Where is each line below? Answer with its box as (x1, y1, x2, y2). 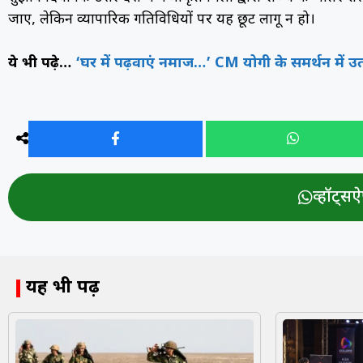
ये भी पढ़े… (8, 53, 75, 73)
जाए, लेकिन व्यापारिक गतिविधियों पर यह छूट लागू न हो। (8, 10, 315, 29)
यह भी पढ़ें (26, 275, 100, 300)
